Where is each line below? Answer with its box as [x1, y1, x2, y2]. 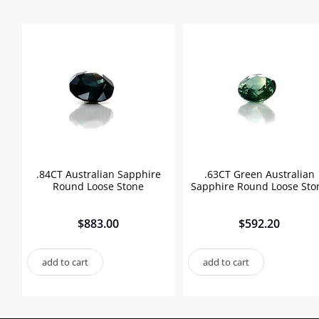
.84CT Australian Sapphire [36, 167, 161, 182]
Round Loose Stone [53, 179, 144, 194]
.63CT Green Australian [204, 167, 315, 182]
